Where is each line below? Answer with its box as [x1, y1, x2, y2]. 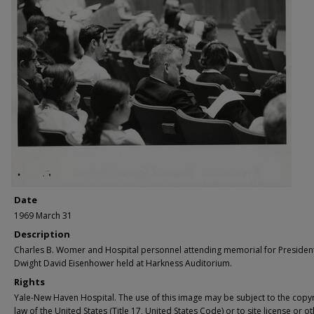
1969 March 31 [14, 210, 72, 221]
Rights [14, 275, 45, 288]
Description [14, 228, 70, 240]
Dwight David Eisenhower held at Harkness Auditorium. [14, 257, 232, 269]
